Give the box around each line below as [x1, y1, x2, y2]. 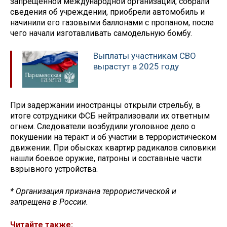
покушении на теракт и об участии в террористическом [10, 132, 216, 142]
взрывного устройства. [10, 164, 98, 174]
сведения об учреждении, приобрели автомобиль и [10, 7, 205, 17]
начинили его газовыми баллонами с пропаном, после [10, 18, 214, 28]
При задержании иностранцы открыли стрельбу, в [10, 100, 201, 110]
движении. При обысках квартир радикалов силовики [10, 142, 216, 153]
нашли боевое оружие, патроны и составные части [10, 153, 202, 163]
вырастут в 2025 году [93, 61, 179, 71]
